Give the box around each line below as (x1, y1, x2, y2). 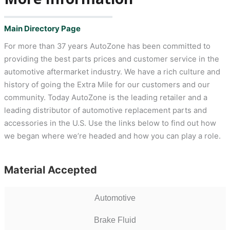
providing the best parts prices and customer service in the (4, 54, 219, 64)
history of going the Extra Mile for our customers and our (4, 80, 210, 90)
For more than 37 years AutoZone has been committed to (4, 42, 210, 51)
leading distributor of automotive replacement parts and (4, 106, 207, 116)
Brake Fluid (94, 216, 137, 225)
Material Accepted (4, 164, 97, 177)
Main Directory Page (4, 24, 81, 34)
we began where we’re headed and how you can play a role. (4, 131, 221, 141)
